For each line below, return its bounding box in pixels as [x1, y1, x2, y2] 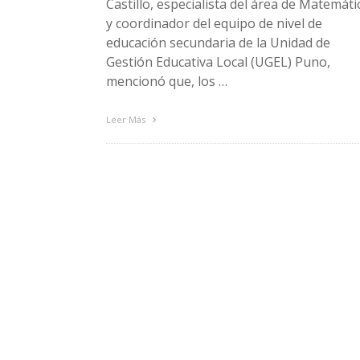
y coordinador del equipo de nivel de [106, 14, 322, 32]
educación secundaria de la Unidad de [106, 33, 330, 51]
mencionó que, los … [106, 72, 227, 90]
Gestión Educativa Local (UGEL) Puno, [106, 52, 330, 71]
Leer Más [106, 112, 148, 125]
